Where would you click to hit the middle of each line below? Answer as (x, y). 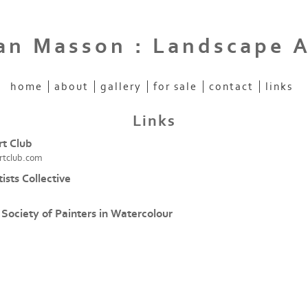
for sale (175, 86)
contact (231, 86)
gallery (121, 86)
